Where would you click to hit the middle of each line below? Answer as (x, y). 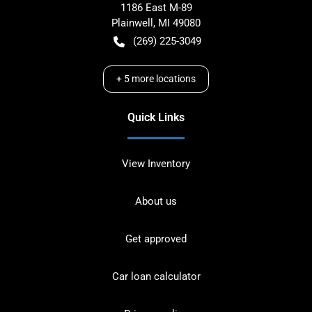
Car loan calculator (156, 276)
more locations (163, 78)
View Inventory (156, 163)
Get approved (156, 239)
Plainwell (132, 23)
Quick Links (156, 117)
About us (156, 201)
